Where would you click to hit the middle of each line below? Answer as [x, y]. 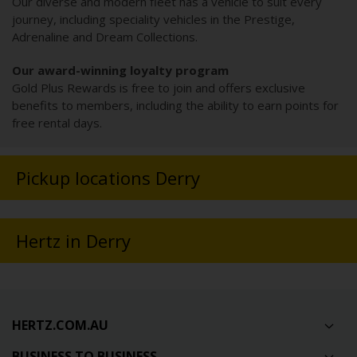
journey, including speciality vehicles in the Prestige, [153, 20]
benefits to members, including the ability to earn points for [175, 106]
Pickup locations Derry [108, 178]
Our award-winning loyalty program [120, 71]
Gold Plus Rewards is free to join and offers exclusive [159, 88]
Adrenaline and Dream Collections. [105, 37]
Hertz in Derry [73, 240]
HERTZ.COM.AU [60, 326]
